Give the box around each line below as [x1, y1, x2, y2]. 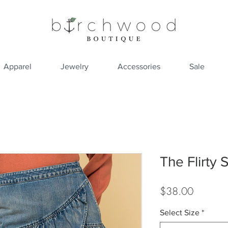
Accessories [117, 62, 160, 71]
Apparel [3, 62, 32, 71]
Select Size [160, 208, 199, 217]
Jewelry [60, 62, 89, 71]
